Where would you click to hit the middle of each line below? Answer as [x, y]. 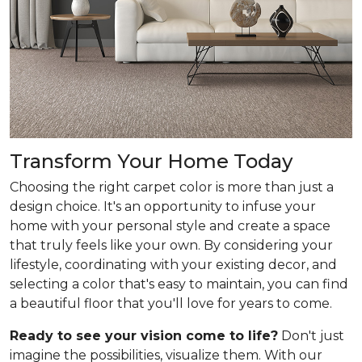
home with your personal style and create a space [170, 226]
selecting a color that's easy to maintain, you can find [179, 284]
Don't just [311, 336]
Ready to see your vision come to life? [144, 336]
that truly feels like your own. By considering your [171, 245]
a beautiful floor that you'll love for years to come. [171, 303]
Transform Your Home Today [151, 161]
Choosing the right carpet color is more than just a [172, 187]
